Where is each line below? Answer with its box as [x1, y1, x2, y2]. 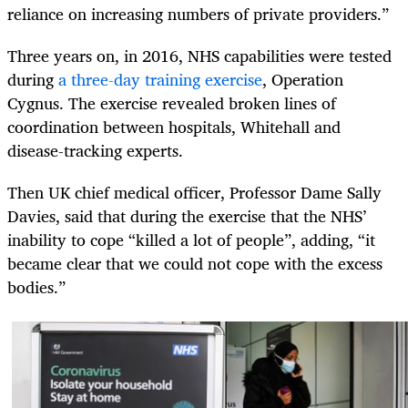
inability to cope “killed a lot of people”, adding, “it [7, 226, 375, 254]
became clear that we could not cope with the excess [7, 250, 382, 278]
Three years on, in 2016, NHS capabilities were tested [7, 41, 392, 69]
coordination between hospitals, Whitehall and [7, 112, 341, 140]
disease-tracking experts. [7, 136, 183, 164]
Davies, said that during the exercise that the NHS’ [7, 202, 366, 230]
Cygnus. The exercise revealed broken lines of [7, 88, 336, 117]
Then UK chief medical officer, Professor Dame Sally [7, 178, 382, 207]
